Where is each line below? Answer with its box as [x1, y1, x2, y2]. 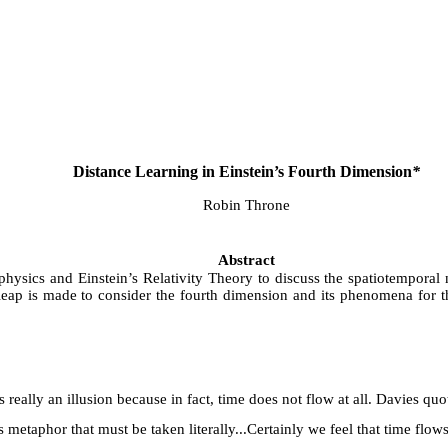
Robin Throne [202, 197, 290, 213]
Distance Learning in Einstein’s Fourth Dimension [72, 163, 412, 180]
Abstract [217, 252, 275, 268]
